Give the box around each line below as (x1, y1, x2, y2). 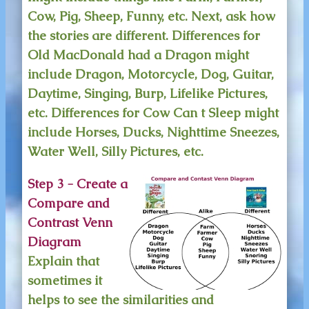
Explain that (28, 252, 99, 270)
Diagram (28, 232, 81, 250)
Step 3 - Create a (28, 175, 128, 192)
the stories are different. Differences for (28, 27, 260, 45)
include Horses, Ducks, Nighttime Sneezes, (28, 123, 279, 141)
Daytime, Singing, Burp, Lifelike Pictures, (28, 85, 268, 103)
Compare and (28, 194, 110, 212)
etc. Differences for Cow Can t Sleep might (28, 104, 279, 122)
